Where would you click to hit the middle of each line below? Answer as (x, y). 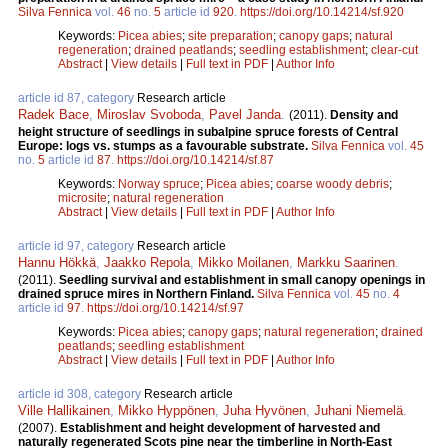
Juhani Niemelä (358, 411)
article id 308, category (81, 394)
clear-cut (394, 50)
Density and (364, 115)
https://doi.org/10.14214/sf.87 (195, 160)
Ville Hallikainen (64, 411)
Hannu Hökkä (57, 263)
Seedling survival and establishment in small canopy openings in (242, 280)
